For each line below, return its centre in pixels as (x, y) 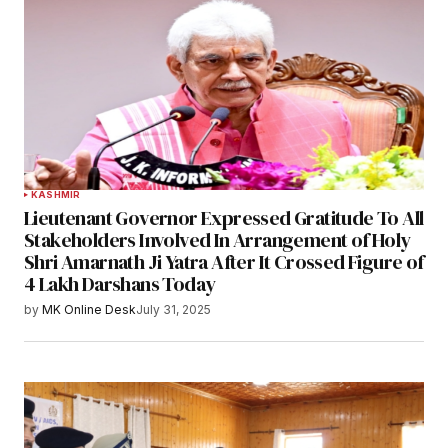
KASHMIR (56, 195)
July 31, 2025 (173, 310)
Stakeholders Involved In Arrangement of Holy (217, 240)
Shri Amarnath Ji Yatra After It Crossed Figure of (224, 262)
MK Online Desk (89, 310)
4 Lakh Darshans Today (120, 284)
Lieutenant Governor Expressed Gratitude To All (224, 218)
